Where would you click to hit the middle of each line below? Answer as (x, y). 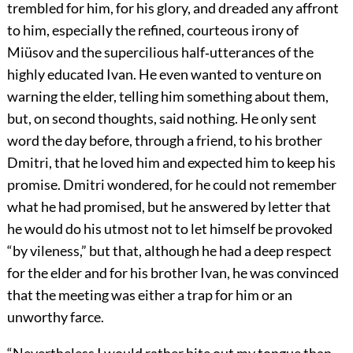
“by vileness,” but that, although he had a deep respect (169, 251)
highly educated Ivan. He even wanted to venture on (164, 74)
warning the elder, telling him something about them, (167, 97)
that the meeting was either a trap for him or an (149, 295)
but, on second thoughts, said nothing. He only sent (162, 119)
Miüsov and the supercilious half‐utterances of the (160, 52)
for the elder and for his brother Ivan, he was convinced (173, 273)
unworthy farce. (55, 317)
